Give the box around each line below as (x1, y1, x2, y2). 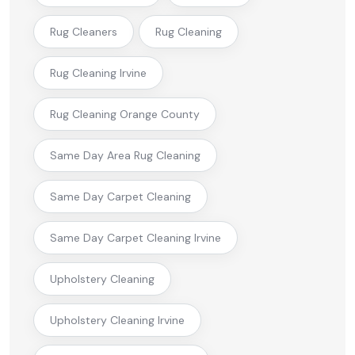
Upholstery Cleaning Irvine (50, 312, 185, 327)
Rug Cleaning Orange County (50, 106, 200, 121)
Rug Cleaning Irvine (50, 65, 147, 80)
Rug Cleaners (50, 24, 117, 39)
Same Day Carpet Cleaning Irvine (50, 230, 221, 245)
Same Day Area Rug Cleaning (50, 147, 200, 162)
